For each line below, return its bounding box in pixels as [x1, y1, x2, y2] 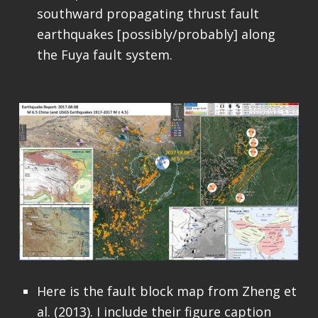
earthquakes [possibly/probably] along [36, 26, 275, 43]
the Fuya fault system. [36, 46, 172, 64]
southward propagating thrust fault [36, 5, 259, 23]
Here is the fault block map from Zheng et [36, 282, 297, 300]
